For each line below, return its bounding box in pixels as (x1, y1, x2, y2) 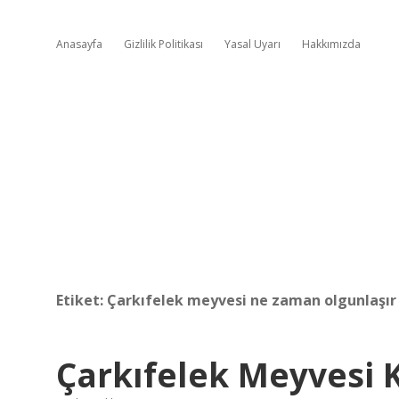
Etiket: (56, 290, 107, 310)
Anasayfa (56, 37, 102, 52)
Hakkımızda (302, 37, 361, 52)
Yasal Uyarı (224, 37, 281, 52)
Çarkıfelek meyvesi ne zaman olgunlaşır (107, 290, 396, 310)
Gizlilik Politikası (124, 37, 203, 52)
